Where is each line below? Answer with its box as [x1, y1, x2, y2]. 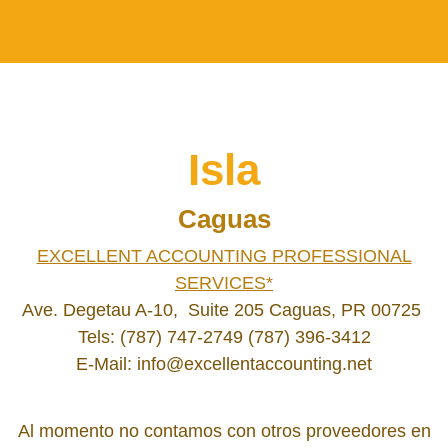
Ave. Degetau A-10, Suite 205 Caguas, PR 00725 [22, 300, 426, 320]
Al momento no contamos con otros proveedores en [17, 421, 431, 441]
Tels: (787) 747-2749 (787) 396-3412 [77, 327, 371, 347]
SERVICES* [175, 273, 273, 293]
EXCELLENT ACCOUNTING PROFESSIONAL [36, 246, 412, 266]
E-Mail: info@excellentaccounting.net [76, 354, 372, 374]
